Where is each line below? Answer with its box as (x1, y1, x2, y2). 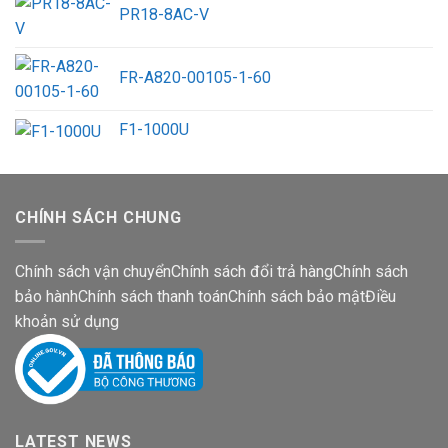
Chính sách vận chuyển (15, 262, 171, 282)
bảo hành (15, 287, 78, 307)
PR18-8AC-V (119, 5, 209, 25)
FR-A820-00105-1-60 (119, 68, 271, 88)
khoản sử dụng (15, 312, 119, 332)
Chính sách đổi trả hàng (171, 262, 333, 282)
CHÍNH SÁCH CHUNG (15, 207, 182, 227)
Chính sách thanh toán (78, 287, 228, 307)
